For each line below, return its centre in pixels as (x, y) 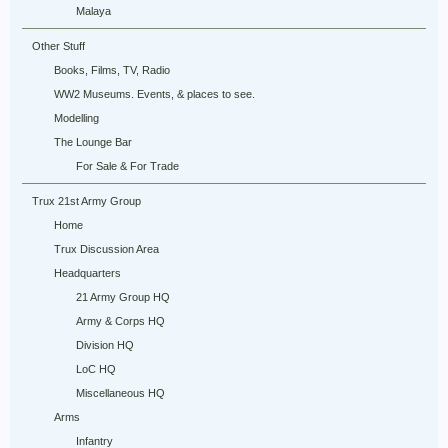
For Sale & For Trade (127, 166)
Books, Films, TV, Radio (112, 70)
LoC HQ (96, 369)
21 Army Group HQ (123, 297)
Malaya (93, 11)
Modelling (76, 118)
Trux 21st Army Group (86, 201)
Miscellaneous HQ (120, 393)
